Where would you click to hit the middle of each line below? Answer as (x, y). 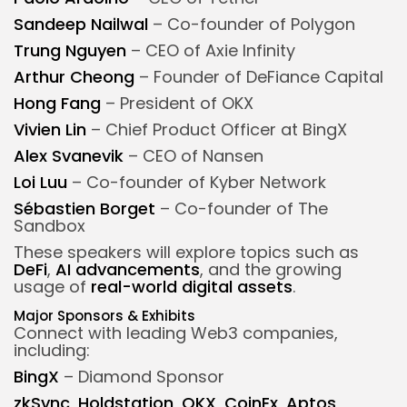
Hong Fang (57, 103)
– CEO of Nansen (194, 155)
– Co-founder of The (242, 208)
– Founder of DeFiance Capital (259, 76)
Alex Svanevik (69, 155)
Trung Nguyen (70, 50)
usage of (52, 286)
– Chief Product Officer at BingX (217, 129)
